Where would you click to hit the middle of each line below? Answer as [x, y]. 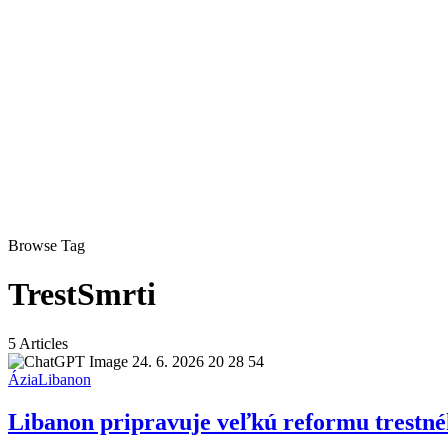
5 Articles [38, 343]
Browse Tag [46, 245]
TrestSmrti [82, 294]
